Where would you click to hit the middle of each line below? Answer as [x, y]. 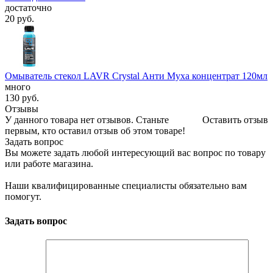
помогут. [23, 197]
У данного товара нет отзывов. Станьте [87, 120]
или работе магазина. [49, 164]
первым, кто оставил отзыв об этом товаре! [95, 131]
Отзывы [22, 109]
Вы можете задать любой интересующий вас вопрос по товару [135, 153]
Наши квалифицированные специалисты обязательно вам [126, 186]
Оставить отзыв [235, 120]
